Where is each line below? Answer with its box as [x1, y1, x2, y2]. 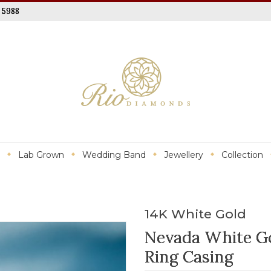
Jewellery [164, 149, 203, 160]
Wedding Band [82, 149, 146, 160]
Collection [221, 149, 263, 160]
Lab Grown [18, 149, 64, 160]
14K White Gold [145, 206, 246, 221]
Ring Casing [145, 246, 233, 267]
